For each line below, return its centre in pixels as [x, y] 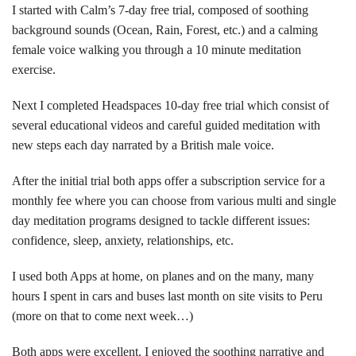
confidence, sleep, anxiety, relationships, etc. [123, 241]
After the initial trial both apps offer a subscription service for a [168, 181]
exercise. [34, 70]
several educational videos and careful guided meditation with [166, 126]
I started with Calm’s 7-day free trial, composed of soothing [160, 10]
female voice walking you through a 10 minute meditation [157, 50]
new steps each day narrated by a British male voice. [143, 145]
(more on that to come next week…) [103, 316]
